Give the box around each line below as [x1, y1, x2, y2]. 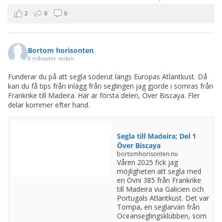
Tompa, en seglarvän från [116, 202, 200, 212]
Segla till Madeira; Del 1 [116, 131, 196, 141]
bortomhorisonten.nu [116, 150, 178, 158]
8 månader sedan [28, 54, 74, 62]
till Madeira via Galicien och [116, 184, 204, 194]
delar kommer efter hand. [8, 100, 90, 110]
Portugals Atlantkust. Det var [116, 193, 209, 203]
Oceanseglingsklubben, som [116, 211, 207, 221]
